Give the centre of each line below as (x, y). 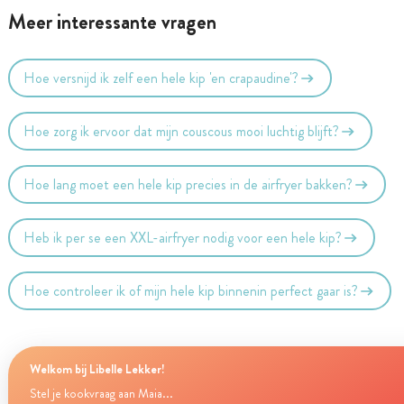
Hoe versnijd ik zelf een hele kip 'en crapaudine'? (161, 78)
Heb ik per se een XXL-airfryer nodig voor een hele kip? (183, 237)
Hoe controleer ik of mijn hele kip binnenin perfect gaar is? (191, 290)
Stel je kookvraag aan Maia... (101, 394)
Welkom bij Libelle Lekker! (97, 369)
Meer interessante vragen (112, 22)
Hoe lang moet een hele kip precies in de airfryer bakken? (188, 184)
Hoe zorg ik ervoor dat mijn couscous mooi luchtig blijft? (182, 131)
